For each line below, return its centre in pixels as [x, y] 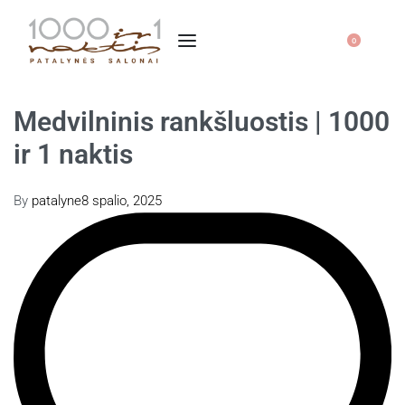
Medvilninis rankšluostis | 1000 [202, 122]
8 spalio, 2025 [122, 200]
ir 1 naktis [73, 155]
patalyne [57, 200]
